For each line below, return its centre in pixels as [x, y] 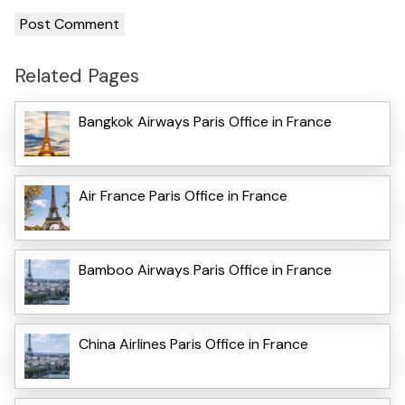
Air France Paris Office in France [183, 196]
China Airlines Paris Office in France [193, 344]
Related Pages [77, 75]
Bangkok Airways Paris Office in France [205, 122]
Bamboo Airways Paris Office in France [205, 270]
